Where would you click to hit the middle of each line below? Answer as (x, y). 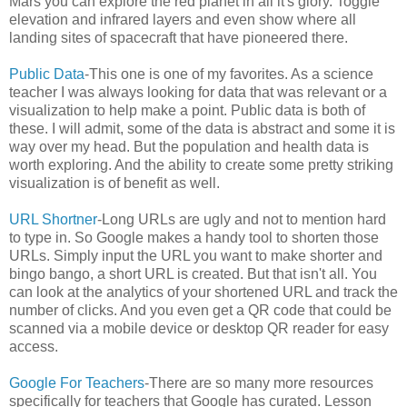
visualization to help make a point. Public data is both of (187, 110)
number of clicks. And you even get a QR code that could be (200, 310)
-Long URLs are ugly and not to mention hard (242, 219)
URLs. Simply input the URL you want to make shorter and (196, 255)
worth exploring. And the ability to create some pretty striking (201, 164)
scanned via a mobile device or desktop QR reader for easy (199, 328)
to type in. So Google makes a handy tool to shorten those (194, 237)
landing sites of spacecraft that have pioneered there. (179, 37)
